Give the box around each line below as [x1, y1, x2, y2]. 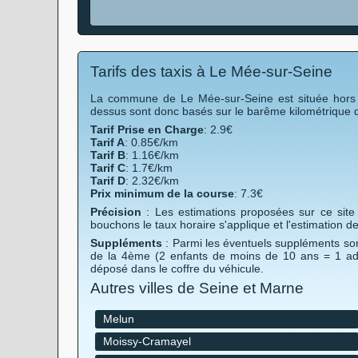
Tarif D [90, 174, 125, 187]
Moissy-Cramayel [102, 335, 191, 348]
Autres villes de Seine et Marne [90, 280, 304, 296]
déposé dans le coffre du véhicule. [90, 262, 264, 275]
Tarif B [90, 149, 125, 161]
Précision [90, 205, 141, 218]
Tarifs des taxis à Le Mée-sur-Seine [90, 63, 332, 80]
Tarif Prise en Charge [90, 123, 204, 136]
